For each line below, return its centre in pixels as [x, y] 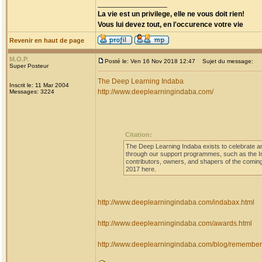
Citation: [139, 135]
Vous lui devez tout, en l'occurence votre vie [170, 25]
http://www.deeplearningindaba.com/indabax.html [176, 202]
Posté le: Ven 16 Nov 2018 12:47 [150, 61]
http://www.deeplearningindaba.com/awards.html [175, 223]
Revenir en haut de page [47, 40]
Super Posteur [29, 66]
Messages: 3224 [32, 92]
